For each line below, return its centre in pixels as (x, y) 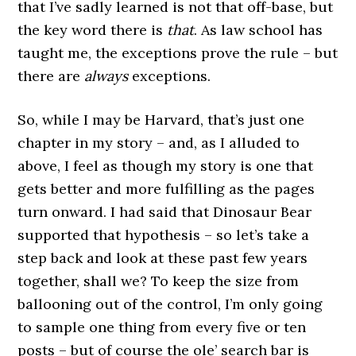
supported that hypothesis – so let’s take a (164, 235)
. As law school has (259, 30)
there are (51, 76)
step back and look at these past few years (163, 258)
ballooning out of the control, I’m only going (170, 304)
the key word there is (93, 30)
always (106, 76)
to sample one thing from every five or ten (162, 327)
